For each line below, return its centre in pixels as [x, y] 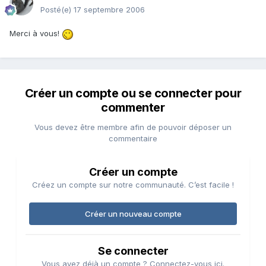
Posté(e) [57, 10]
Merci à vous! [36, 34]
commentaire [133, 139]
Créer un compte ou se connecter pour [133, 94]
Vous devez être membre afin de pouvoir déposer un [133, 127]
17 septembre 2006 [109, 10]
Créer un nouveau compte [133, 214]
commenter [133, 108]
